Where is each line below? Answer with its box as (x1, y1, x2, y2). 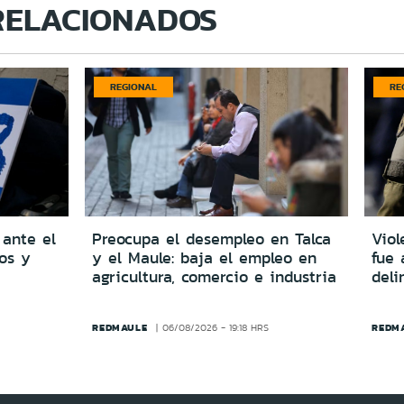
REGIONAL (110, 78, 158, 94)
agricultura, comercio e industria (92, 264, 337, 289)
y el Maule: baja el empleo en (92, 245, 317, 270)
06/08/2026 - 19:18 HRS (161, 320, 269, 335)
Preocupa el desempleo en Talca (92, 226, 332, 251)
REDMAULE (92, 319, 148, 335)
